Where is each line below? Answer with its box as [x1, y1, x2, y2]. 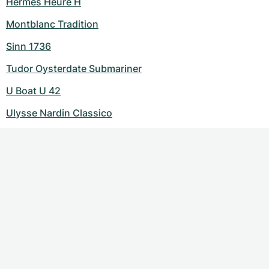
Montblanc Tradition [6, 18, 98, 31]
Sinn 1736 [6, 40, 51, 53]
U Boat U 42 [6, 85, 61, 97]
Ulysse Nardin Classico [6, 107, 112, 119]
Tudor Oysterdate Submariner [6, 62, 142, 75]
